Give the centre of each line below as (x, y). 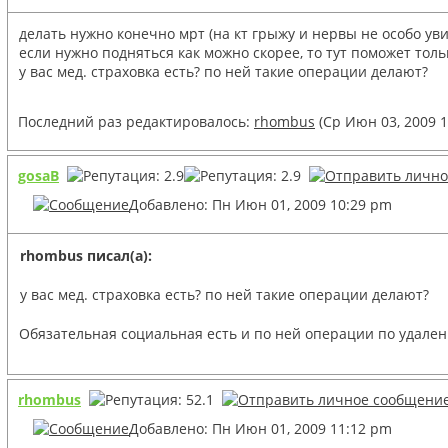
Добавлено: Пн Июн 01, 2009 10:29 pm (260, 204)
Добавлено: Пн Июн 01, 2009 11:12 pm (260, 428)
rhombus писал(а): (86, 255)
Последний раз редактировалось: (136, 121)
